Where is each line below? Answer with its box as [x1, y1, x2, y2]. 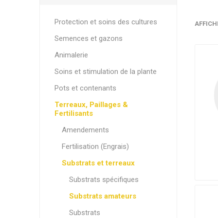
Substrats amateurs [69, 192, 136, 200]
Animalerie [54, 51, 88, 59]
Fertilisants [54, 109, 93, 118]
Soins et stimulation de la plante [54, 67, 157, 76]
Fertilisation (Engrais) [61, 142, 129, 151]
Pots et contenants [54, 84, 116, 92]
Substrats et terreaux [61, 159, 135, 167]
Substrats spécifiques [69, 175, 139, 184]
